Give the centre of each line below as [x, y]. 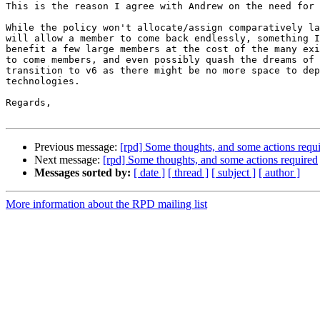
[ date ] [149, 172]
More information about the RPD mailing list [106, 204]
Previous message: [77, 146]
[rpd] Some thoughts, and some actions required [210, 159]
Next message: [69, 159]
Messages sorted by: [82, 172]
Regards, [29, 102]
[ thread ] [188, 172]
